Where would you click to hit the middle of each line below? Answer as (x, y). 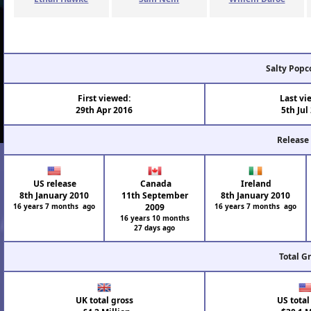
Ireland (255, 184)
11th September (154, 196)
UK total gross (104, 301)
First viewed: (104, 99)
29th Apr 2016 (104, 110)
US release (54, 184)
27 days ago (155, 228)
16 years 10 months (154, 218)
